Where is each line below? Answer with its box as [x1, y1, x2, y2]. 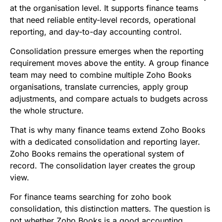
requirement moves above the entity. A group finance [10, 57, 209, 68]
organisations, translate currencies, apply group [10, 81, 188, 92]
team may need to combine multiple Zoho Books [10, 69, 191, 80]
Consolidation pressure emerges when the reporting [10, 46, 204, 56]
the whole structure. [10, 105, 84, 115]
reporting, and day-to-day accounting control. [10, 26, 182, 37]
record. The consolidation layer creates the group [10, 160, 195, 170]
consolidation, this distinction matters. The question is [10, 203, 210, 214]
